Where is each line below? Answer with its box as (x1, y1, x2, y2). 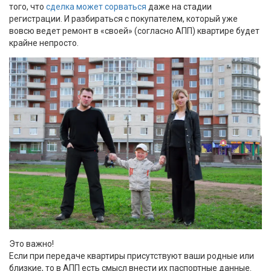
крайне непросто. (9, 38, 79, 48)
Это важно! (9, 238, 54, 249)
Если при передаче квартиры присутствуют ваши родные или (9, 250, 254, 261)
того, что (9, 1, 44, 11)
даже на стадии (146, 1, 212, 11)
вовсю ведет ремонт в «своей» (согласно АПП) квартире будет (9, 25, 260, 36)
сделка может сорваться (44, 1, 146, 11)
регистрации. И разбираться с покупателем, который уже (9, 13, 238, 24)
